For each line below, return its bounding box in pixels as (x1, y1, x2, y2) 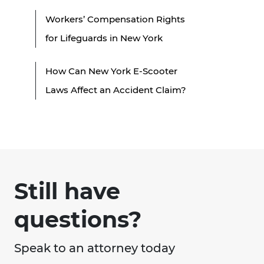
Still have (14, 177, 120, 205)
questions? (14, 205, 141, 233)
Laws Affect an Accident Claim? (45, 84, 186, 95)
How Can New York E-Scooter (45, 65, 177, 77)
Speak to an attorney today (14, 240, 175, 255)
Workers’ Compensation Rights (45, 13, 185, 25)
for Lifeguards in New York (45, 32, 163, 44)
